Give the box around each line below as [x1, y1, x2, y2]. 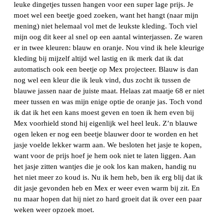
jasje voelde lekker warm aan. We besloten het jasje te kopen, [14, 141, 202, 149]
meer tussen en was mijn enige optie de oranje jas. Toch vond [14, 98, 202, 106]
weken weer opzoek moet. [14, 206, 94, 214]
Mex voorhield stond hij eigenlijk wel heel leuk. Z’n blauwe [14, 119, 197, 128]
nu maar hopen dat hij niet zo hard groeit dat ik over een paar [14, 195, 202, 203]
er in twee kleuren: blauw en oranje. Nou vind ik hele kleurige [14, 44, 204, 52]
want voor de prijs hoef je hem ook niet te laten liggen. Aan [14, 152, 196, 160]
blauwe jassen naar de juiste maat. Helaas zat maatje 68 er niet [14, 87, 204, 95]
